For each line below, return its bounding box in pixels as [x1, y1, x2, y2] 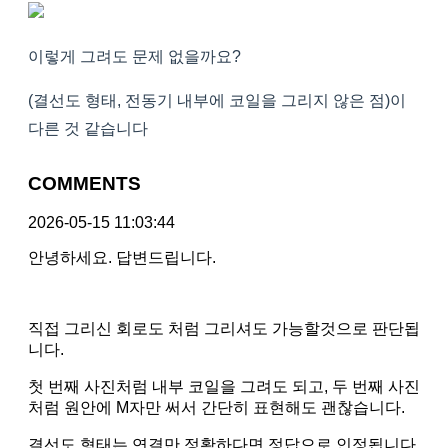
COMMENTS [28, 173, 141, 195]
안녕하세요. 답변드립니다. [28, 248, 216, 266]
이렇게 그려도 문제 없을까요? [28, 48, 241, 66]
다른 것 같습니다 [28, 120, 148, 138]
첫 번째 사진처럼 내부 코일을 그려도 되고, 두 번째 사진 [28, 377, 420, 395]
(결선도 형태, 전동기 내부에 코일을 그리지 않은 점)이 [28, 92, 406, 110]
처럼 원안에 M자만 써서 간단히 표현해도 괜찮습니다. [28, 398, 405, 416]
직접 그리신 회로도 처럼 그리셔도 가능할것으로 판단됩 [28, 319, 420, 337]
